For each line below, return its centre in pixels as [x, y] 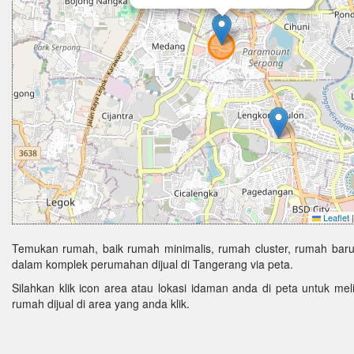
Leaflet [335, 217]
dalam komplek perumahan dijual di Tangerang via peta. [153, 264]
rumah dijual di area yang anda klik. [101, 303]
